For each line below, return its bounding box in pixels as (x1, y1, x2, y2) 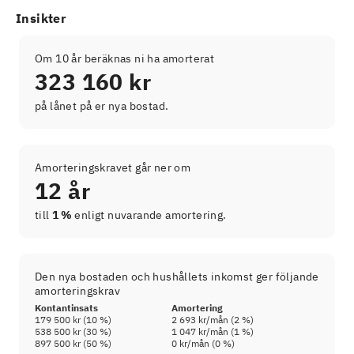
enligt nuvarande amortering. (72, 208, 227, 223)
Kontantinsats (35, 302, 98, 314)
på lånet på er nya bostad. (35, 99, 169, 114)
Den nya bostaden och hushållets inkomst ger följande (35, 269, 319, 284)
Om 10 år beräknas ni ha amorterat (35, 51, 215, 66)
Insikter (16, 10, 66, 27)
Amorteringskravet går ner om (35, 160, 191, 175)
